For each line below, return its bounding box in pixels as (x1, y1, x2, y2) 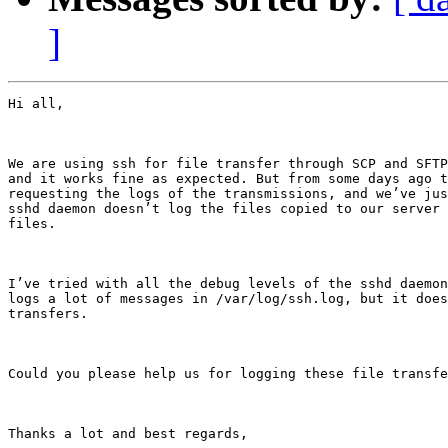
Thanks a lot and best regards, (8, 426, 248, 442)
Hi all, (8, 96, 64, 112)
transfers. (8, 306, 88, 322)
